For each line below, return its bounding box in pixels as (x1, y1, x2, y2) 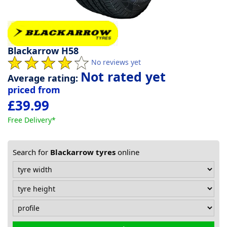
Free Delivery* (8, 115, 56, 125)
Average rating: (8, 72, 81, 85)
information (4, 33, 60, 47)
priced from (8, 84, 60, 96)
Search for (13, 147, 50, 158)
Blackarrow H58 (8, 45, 79, 57)
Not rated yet (81, 68, 166, 86)
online (116, 147, 139, 158)
